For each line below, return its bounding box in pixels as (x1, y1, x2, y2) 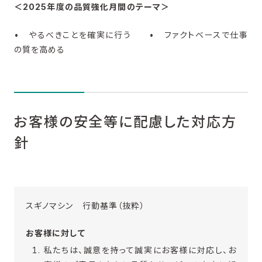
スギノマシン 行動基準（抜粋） (25, 200, 145, 211)
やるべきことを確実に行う (19, 29, 132, 40)
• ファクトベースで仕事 (131, 29, 249, 40)
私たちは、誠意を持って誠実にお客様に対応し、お (43, 245, 237, 256)
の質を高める (13, 44, 65, 54)
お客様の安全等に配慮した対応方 (13, 113, 237, 130)
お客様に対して (25, 228, 85, 239)
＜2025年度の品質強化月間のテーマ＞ (13, 2, 170, 12)
